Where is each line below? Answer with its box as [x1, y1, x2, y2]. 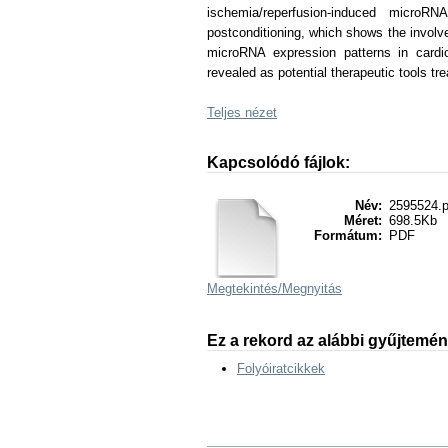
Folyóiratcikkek [237, 361, 325, 376]
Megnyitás [282, 281, 342, 296]
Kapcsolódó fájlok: [207, 154, 350, 171]
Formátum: [314, 228, 382, 243]
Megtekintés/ [207, 281, 282, 296]
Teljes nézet [207, 105, 277, 120]
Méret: [344, 213, 382, 228]
